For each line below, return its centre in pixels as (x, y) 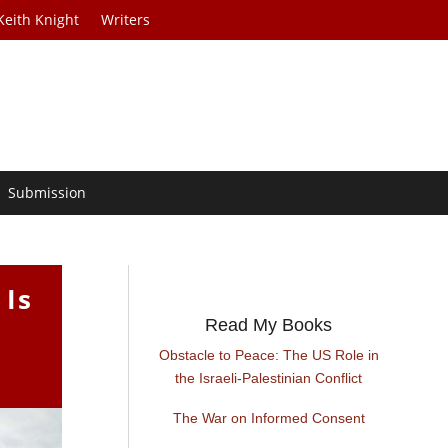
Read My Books (269, 325)
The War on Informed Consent (268, 418)
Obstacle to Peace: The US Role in (268, 355)
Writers (126, 19)
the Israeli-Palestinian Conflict (269, 378)
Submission (47, 193)
